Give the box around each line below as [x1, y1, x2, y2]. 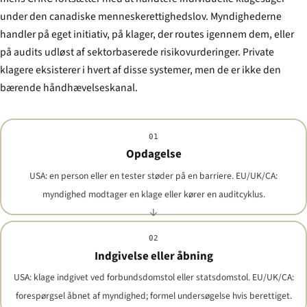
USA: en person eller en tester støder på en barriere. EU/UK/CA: [29, 169, 278, 182]
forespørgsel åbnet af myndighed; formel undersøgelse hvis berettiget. [15, 289, 292, 302]
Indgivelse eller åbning [94, 247, 213, 265]
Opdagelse [125, 146, 182, 163]
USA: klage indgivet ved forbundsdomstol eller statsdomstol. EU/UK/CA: [13, 271, 294, 284]
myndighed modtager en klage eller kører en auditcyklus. [42, 187, 265, 201]
